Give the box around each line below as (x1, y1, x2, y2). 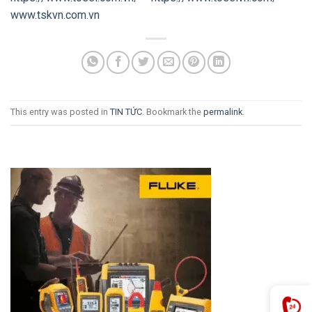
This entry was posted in (10, 106, 110, 117)
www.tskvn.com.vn (10, 8, 100, 22)
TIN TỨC (110, 106, 142, 117)
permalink (203, 106, 242, 117)
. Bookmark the (142, 106, 203, 117)
